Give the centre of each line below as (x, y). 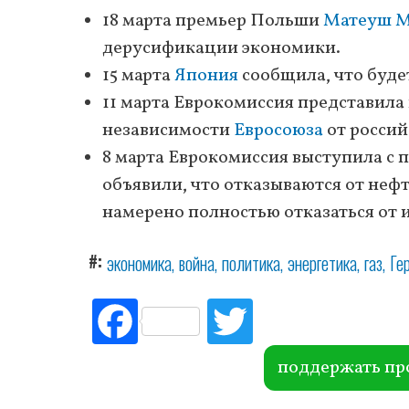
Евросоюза (278, 130)
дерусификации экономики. (221, 48)
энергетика (322, 262)
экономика (139, 262)
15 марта (138, 75)
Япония (206, 75)
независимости (168, 130)
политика (251, 262)
